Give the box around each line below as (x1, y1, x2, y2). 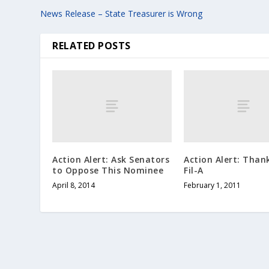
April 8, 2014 (52, 180, 95, 190)
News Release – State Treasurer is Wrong (40, 8, 203, 20)
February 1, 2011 (184, 180, 241, 190)
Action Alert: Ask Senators (52, 153, 170, 165)
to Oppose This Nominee (52, 164, 164, 176)
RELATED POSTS (52, 39, 131, 53)
